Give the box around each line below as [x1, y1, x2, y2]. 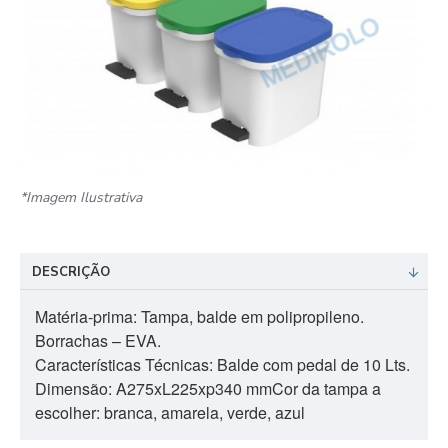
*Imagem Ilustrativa [20, 188, 142, 207]
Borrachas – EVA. [35, 329, 161, 352]
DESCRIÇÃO [32, 263, 110, 281]
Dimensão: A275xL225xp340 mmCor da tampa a [35, 377, 381, 400]
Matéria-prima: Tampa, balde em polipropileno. [35, 305, 364, 328]
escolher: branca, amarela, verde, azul [35, 401, 305, 424]
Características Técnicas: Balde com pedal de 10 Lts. [35, 353, 410, 376]
